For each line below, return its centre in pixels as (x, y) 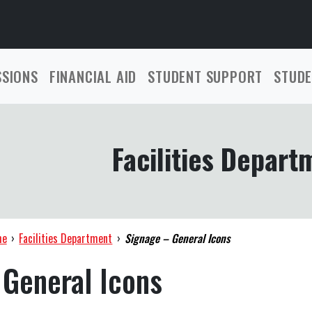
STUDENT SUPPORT (205, 76)
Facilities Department (66, 238)
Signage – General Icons (178, 238)
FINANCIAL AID (93, 76)
